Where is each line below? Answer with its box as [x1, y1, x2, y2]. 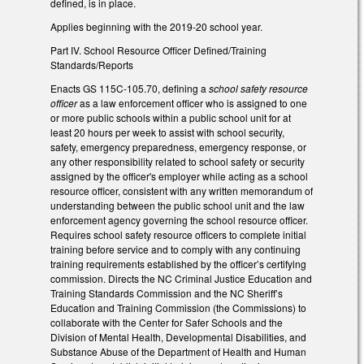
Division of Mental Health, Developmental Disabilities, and [50, 329, 306, 344]
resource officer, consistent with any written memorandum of [50, 183, 313, 197]
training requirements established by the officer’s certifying [50, 256, 306, 271]
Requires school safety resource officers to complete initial [50, 227, 306, 241]
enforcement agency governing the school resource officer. [50, 212, 308, 227]
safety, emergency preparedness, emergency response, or [50, 139, 306, 154]
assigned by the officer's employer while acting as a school [50, 168, 308, 183]
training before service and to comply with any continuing [50, 241, 301, 256]
